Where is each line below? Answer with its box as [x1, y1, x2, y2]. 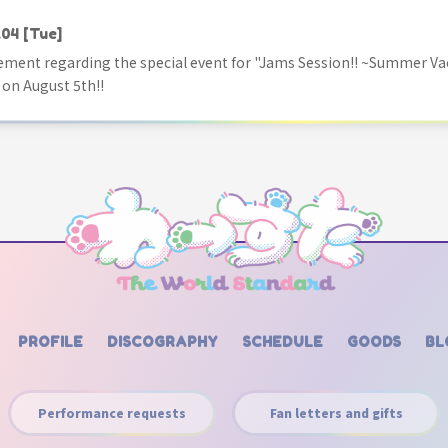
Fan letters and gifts [269, 404, 403, 422]
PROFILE [18, 333, 83, 351]
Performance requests [38, 404, 186, 422]
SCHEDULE [242, 333, 323, 351]
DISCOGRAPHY [107, 333, 218, 351]
